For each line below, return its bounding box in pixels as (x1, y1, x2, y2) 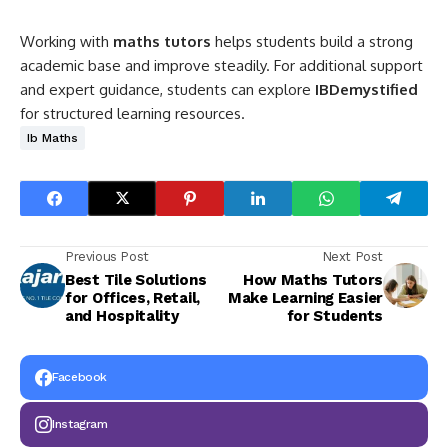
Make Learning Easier (228, 288, 383, 307)
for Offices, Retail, (65, 288, 200, 307)
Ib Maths (27, 130, 78, 145)
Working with (20, 31, 113, 51)
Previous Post (65, 248, 149, 264)
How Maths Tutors (242, 270, 383, 289)
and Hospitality (65, 306, 179, 325)
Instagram (52, 416, 108, 431)
